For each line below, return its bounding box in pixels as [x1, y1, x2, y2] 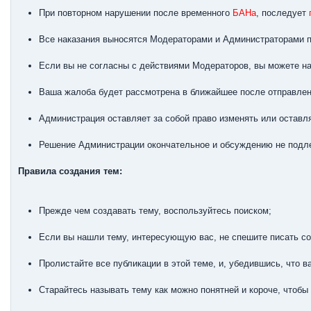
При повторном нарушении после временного [39, 8, 233, 18]
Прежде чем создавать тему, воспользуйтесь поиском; [39, 205, 271, 216]
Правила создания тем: [18, 166, 122, 176]
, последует [256, 8, 309, 18]
